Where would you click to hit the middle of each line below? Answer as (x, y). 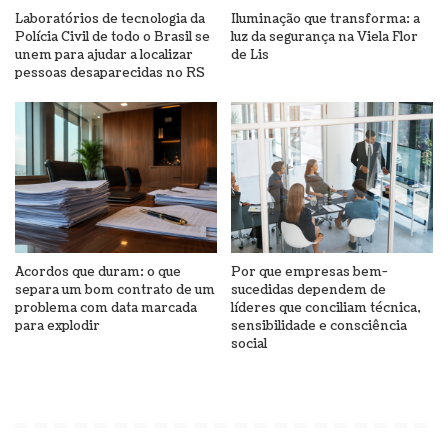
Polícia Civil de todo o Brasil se (112, 36)
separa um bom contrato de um (115, 290)
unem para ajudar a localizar (104, 54)
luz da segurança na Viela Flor (324, 36)
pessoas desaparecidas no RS (110, 72)
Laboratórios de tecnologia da (110, 18)
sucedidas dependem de (308, 290)
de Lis (250, 54)
